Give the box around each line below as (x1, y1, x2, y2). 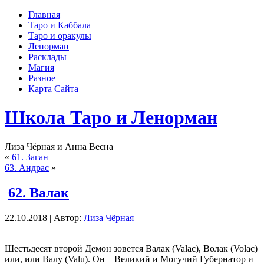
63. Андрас (5, 162, 49, 173)
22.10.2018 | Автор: (5, 212, 84, 223)
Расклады (28, 52, 67, 62)
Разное (28, 73, 55, 83)
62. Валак (8, 184, 69, 200)
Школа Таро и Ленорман (5, 107, 217, 128)
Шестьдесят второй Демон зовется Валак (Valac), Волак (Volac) (5, 243, 258, 253)
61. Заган (12, 151, 48, 162)
